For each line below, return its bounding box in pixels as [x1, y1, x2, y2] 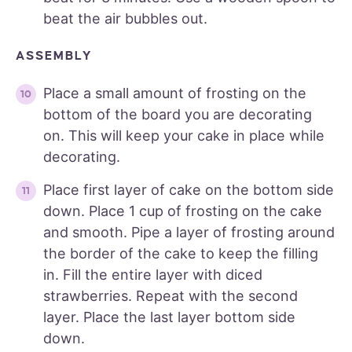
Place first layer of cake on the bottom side [43, 181, 334, 199]
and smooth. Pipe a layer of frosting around [43, 224, 335, 241]
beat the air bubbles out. [43, 10, 207, 27]
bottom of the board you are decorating [43, 106, 312, 123]
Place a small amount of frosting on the [43, 85, 306, 102]
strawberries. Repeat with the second [43, 288, 298, 305]
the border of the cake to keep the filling [43, 245, 318, 262]
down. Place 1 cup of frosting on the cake [43, 203, 322, 220]
